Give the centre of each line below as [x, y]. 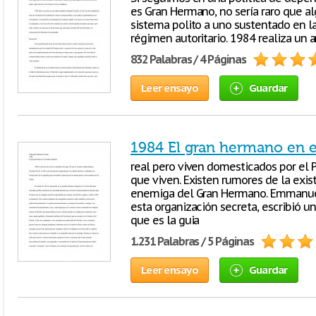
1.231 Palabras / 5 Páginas [192, 241]
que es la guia [165, 220]
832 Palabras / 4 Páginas [189, 59]
